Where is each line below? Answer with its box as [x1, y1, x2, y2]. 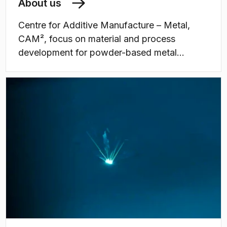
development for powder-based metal [18, 47, 177, 58]
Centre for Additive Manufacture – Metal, [18, 20, 190, 30]
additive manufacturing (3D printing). [18, 61, 174, 71]
